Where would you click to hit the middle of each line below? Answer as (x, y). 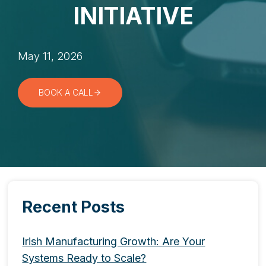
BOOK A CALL (66, 92)
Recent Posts (74, 207)
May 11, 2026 (50, 56)
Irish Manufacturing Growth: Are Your (114, 241)
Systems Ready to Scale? (84, 258)
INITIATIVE (133, 16)
